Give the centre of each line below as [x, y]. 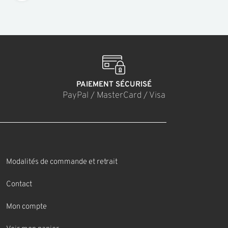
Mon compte [27, 207]
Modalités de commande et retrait [62, 162]
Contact [19, 185]
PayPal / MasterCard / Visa [114, 96]
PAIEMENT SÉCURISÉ [114, 85]
